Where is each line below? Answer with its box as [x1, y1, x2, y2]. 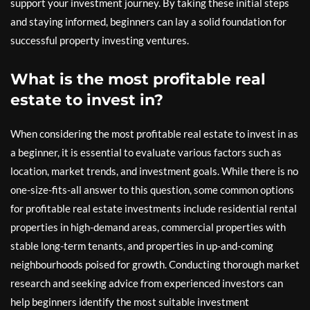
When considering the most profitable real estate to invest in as [10, 127, 298, 140]
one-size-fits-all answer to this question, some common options [10, 183, 294, 196]
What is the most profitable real [10, 69, 266, 89]
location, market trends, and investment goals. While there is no [10, 164, 298, 177]
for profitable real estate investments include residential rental [10, 201, 297, 215]
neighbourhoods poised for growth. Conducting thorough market [10, 257, 300, 271]
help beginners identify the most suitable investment [10, 295, 249, 308]
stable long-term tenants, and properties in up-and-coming [10, 239, 273, 252]
